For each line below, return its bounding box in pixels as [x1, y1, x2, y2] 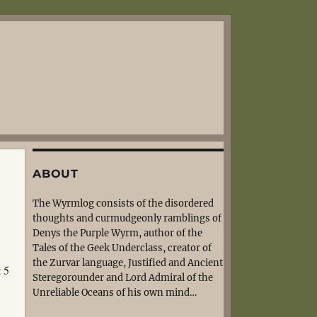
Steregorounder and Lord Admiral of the [33, 272, 213, 284]
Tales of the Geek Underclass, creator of [33, 242, 212, 254]
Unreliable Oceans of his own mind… [33, 287, 197, 299]
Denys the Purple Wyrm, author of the [33, 227, 202, 239]
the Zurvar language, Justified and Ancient [33, 257, 223, 269]
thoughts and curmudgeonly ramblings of [33, 212, 221, 224]
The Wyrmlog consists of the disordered [33, 197, 214, 209]
